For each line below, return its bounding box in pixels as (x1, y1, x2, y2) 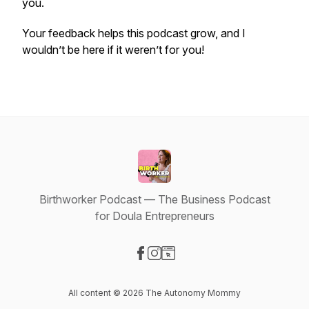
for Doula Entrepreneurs (94, 209, 215, 223)
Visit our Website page (168, 261, 278, 275)
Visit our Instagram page (154, 261, 274, 275)
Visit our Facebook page (140, 261, 261, 275)
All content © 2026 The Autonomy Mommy (68, 288, 241, 298)
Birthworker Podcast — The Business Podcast (39, 192, 270, 206)
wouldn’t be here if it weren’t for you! (22, 43, 204, 57)
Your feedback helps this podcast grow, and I (22, 26, 246, 40)
